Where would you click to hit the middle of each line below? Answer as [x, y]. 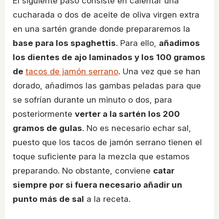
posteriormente [44, 114]
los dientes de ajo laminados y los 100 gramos [109, 57]
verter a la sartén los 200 [127, 114]
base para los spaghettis [64, 43]
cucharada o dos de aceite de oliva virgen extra [106, 15]
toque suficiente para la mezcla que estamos [101, 157]
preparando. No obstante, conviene [83, 171]
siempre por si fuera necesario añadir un [98, 185]
